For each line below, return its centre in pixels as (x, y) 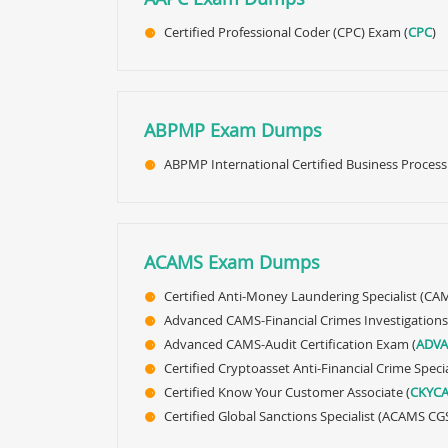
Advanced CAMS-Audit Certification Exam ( (290, 344)
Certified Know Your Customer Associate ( (287, 392)
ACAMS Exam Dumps (232, 262)
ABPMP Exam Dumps (233, 130)
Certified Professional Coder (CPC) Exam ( (286, 32)
